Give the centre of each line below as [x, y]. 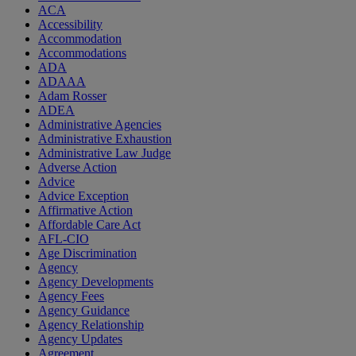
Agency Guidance [84, 311]
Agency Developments [96, 282]
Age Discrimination [87, 253]
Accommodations [82, 53]
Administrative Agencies [100, 125]
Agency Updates [80, 339]
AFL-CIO [64, 239]
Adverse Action [77, 168]
